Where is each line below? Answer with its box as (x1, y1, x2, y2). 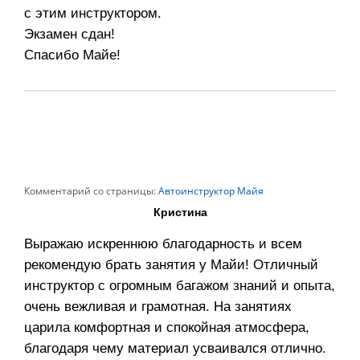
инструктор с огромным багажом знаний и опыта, (24, 278, 335, 294)
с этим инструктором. (24, 6, 162, 22)
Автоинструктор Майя (156, 184, 264, 198)
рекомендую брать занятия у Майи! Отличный (24, 257, 318, 273)
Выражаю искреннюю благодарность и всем (24, 236, 302, 252)
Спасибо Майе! (24, 47, 121, 63)
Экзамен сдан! (24, 27, 115, 43)
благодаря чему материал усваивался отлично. (24, 341, 326, 357)
